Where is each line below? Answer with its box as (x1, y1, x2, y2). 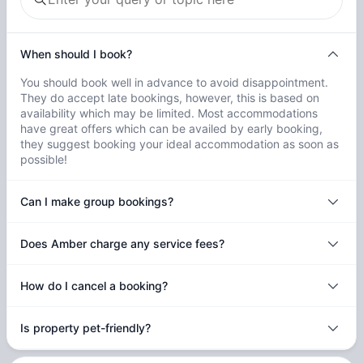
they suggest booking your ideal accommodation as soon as (20, 137, 339, 152)
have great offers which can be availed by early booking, (20, 122, 322, 136)
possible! (20, 152, 67, 167)
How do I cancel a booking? (20, 279, 168, 293)
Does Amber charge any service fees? (20, 237, 224, 251)
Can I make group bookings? (20, 194, 173, 209)
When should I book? (20, 47, 132, 62)
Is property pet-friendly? (20, 321, 151, 335)
